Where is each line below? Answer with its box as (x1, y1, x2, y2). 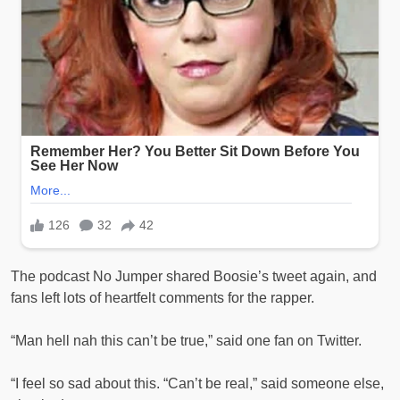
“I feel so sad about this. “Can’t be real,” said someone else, (11, 375, 384, 391)
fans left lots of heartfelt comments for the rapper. (11, 289, 314, 305)
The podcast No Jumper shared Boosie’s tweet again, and (11, 268, 377, 284)
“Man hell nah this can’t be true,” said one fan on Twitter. (11, 332, 362, 348)
